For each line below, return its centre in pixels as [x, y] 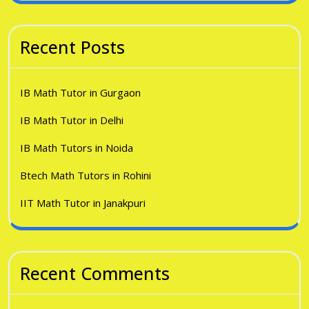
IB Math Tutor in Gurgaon [80, 92]
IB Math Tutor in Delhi [72, 120]
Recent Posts [72, 47]
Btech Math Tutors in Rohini [86, 175]
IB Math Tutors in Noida [77, 148]
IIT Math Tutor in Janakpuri [83, 203]
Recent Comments [95, 273]
